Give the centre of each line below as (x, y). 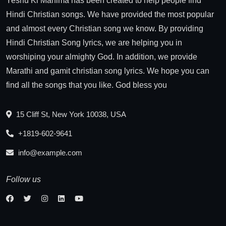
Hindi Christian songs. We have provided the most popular (110, 14)
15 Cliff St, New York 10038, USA (70, 114)
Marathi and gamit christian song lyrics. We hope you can (108, 71)
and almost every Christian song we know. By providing (105, 28)
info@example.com (49, 152)
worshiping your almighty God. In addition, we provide (102, 56)
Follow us (23, 179)
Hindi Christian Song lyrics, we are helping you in (94, 42)
